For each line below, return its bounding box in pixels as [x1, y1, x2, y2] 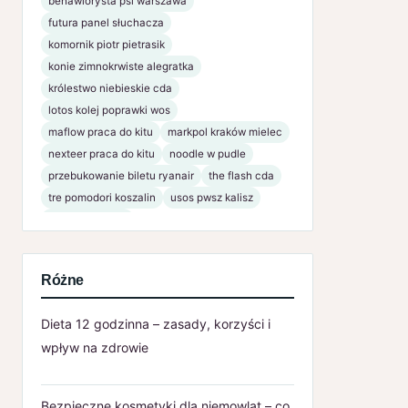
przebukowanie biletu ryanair [48, 168, 194, 182]
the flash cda [209, 168, 274, 182]
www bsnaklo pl [48, 212, 127, 226]
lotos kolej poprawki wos [48, 103, 170, 117]
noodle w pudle [169, 147, 246, 160]
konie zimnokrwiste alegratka [48, 59, 194, 73]
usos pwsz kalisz [170, 190, 253, 204]
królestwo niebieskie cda [48, 81, 172, 95]
